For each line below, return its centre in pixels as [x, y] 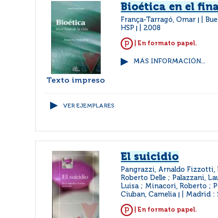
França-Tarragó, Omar [159, 20]
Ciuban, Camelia [150, 195]
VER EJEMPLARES [89, 106]
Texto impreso [76, 81]
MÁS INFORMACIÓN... [170, 62]
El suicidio [150, 157]
